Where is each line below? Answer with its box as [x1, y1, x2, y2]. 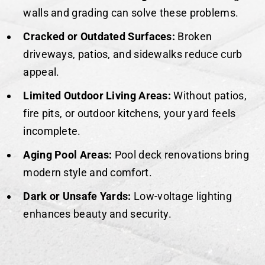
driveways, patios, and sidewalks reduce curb [23, 47, 243, 60]
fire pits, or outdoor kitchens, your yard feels [23, 106, 236, 119]
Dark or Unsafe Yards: [23, 189, 131, 202]
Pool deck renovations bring [112, 148, 249, 161]
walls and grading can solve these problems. [23, 6, 239, 19]
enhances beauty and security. [23, 207, 172, 220]
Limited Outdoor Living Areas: [23, 89, 172, 102]
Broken [175, 30, 212, 43]
